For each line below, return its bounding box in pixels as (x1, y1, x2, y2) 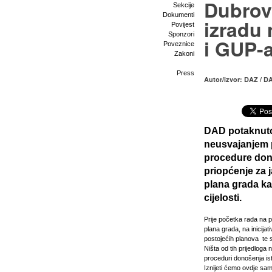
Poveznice (163, 40, 194, 47)
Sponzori (168, 30, 194, 38)
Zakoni (174, 50, 194, 57)
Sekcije (173, 1, 194, 8)
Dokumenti (163, 11, 194, 18)
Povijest (171, 21, 194, 28)
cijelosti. (204, 192, 242, 203)
